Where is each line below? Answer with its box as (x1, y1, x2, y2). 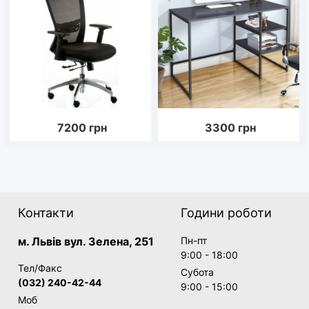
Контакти (18, 205, 74, 220)
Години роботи (181, 205, 272, 220)
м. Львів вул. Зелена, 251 (18, 234, 154, 248)
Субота (181, 266, 214, 278)
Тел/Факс (18, 261, 62, 274)
